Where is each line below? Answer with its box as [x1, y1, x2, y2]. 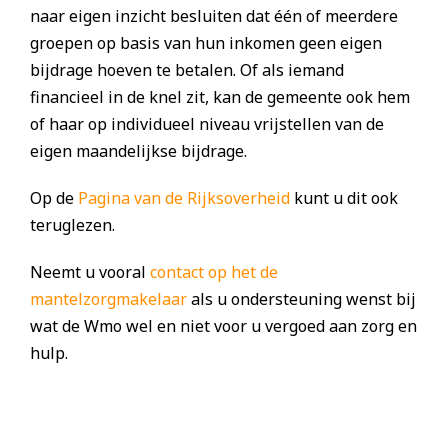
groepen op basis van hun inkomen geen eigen [30, 32, 382, 55]
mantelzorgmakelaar [30, 288, 187, 311]
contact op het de [150, 261, 278, 284]
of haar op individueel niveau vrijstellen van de [30, 113, 384, 136]
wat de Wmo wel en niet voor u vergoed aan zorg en [30, 315, 417, 338]
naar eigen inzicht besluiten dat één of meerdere [30, 5, 398, 28]
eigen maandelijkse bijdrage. [30, 140, 247, 163]
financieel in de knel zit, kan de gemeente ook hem [30, 86, 410, 109]
